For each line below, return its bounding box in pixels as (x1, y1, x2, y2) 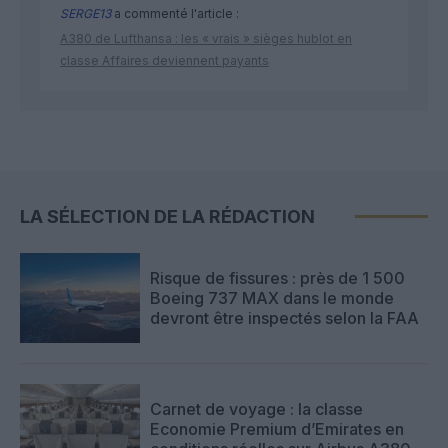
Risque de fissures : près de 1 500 (150, 267, 405, 288)
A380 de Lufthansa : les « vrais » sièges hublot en (60, 31, 352, 46)
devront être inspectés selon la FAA (150, 307, 419, 328)
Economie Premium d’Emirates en (150, 418, 404, 439)
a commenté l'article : (111, 6, 239, 21)
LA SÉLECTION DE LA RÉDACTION (20, 206, 315, 227)
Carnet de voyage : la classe (150, 398, 363, 419)
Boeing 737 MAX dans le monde (150, 287, 394, 308)
